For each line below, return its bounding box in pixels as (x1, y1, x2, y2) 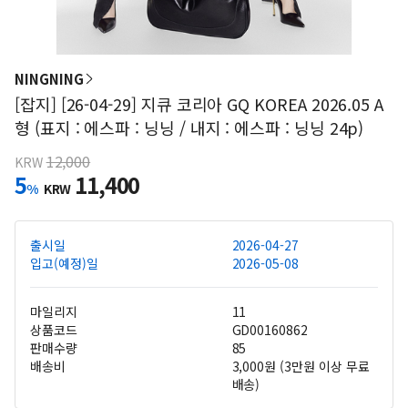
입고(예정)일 (30, 254, 98, 272)
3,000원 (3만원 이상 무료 (231, 357, 370, 375)
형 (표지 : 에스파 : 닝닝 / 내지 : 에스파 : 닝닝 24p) (15, 116, 364, 139)
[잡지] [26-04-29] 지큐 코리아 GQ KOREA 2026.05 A (15, 92, 384, 116)
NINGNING (15, 69, 84, 88)
